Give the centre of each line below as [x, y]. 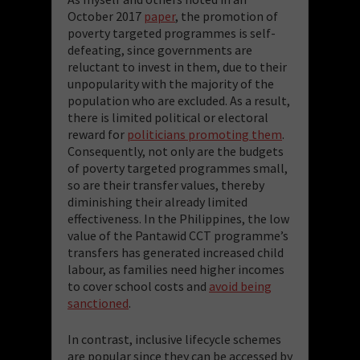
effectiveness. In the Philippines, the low [178, 218]
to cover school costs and [138, 286]
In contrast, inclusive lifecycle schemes [174, 339]
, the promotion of [227, 16]
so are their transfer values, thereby [166, 184]
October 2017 [106, 16]
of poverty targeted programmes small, [178, 168]
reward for [97, 134]
